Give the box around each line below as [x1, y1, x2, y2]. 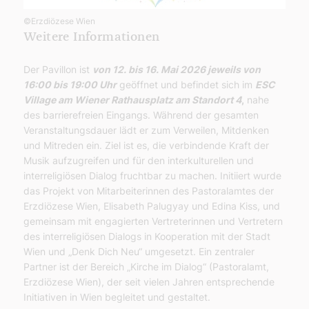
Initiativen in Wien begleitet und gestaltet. [23, 291, 213, 303]
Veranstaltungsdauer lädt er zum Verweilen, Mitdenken [23, 124, 269, 137]
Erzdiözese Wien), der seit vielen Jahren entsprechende [23, 276, 275, 288]
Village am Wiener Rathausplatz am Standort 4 [23, 94, 241, 106]
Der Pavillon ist [23, 63, 92, 76]
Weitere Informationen [23, 31, 160, 44]
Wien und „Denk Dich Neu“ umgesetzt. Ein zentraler [23, 246, 255, 258]
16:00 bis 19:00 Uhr [23, 79, 117, 91]
